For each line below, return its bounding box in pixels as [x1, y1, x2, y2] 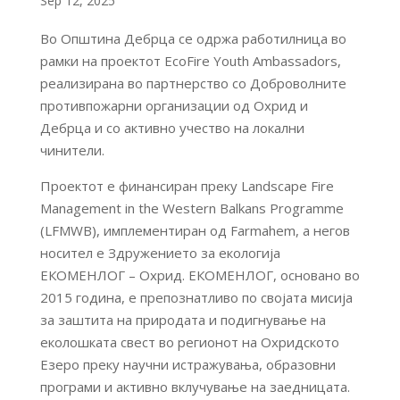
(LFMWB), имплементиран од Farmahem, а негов [39, 221, 350, 239]
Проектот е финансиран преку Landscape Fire [39, 177, 334, 195]
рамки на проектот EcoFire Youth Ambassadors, [39, 52, 341, 70]
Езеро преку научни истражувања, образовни [39, 355, 336, 373]
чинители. [39, 141, 104, 159]
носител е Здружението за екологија [39, 244, 280, 262]
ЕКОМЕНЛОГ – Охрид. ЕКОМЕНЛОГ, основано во [39, 266, 360, 284]
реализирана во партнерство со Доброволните [39, 74, 346, 92]
